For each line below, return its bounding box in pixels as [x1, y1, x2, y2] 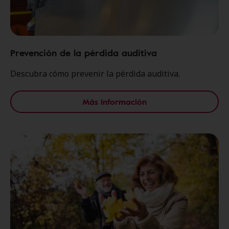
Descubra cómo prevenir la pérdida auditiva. [10, 67, 180, 79]
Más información [82, 95, 147, 108]
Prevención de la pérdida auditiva [10, 45, 157, 59]
